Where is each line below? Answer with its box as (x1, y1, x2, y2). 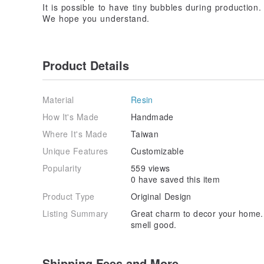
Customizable (131, 144, 184, 157)
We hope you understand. (42, 12, 150, 24)
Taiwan (131, 127, 159, 140)
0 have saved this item (131, 173, 220, 185)
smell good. (131, 218, 177, 230)
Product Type (42, 190, 95, 202)
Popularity (42, 161, 82, 174)
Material (42, 93, 74, 105)
